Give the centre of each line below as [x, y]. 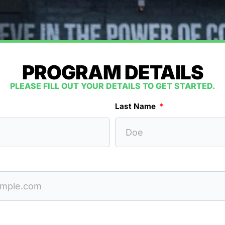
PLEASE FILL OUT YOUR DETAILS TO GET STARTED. [113, 86]
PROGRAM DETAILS [113, 72]
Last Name [136, 106]
